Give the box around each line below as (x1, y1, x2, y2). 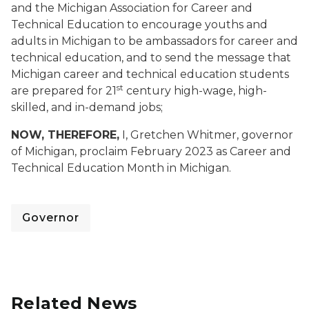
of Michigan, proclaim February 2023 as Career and (11, 145, 291, 158)
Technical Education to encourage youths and (11, 18, 268, 31)
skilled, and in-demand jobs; (11, 101, 163, 114)
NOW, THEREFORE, (11, 128, 119, 141)
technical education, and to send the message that (11, 51, 291, 64)
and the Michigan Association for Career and (11, 1, 252, 14)
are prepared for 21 (11, 84, 117, 97)
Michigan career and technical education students (11, 68, 289, 81)
